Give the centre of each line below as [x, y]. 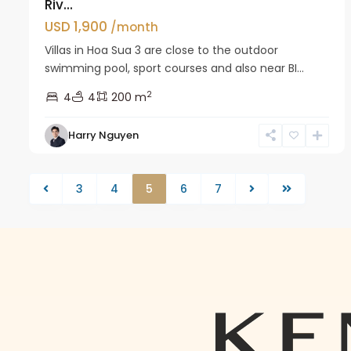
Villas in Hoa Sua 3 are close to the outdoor [161, 50]
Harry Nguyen [103, 135]
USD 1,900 [78, 26]
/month [134, 27]
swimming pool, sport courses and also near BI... [174, 68]
